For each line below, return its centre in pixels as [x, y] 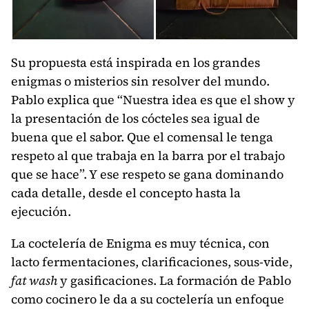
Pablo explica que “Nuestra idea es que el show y [153, 100]
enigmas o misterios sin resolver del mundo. [140, 81]
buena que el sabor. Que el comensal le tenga [142, 137]
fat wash [34, 281]
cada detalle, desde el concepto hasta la [126, 193]
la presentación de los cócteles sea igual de [136, 119]
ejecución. [41, 212]
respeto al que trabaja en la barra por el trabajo [148, 156]
